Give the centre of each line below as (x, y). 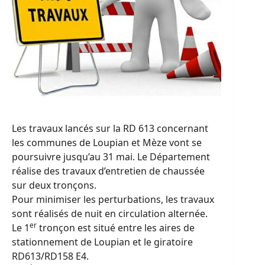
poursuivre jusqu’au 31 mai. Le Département (111, 157)
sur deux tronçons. (54, 185)
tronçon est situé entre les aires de (116, 228)
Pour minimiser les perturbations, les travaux (113, 200)
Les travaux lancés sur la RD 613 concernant (110, 129)
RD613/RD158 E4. (50, 256)
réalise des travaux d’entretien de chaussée (108, 171)
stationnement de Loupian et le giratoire (102, 242)
